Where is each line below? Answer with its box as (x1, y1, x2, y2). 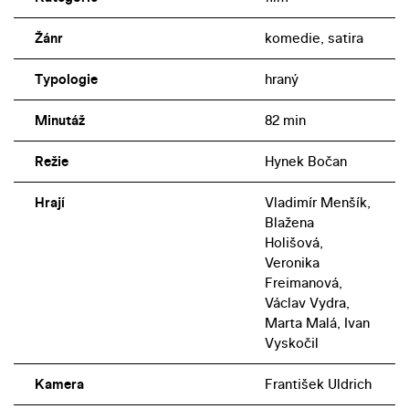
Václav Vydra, (264, 293, 350, 313)
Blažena (264, 213, 314, 233)
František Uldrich (264, 374, 372, 394)
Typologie (34, 69, 98, 89)
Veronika (264, 253, 320, 273)
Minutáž (34, 110, 85, 131)
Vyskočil (264, 333, 319, 353)
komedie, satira (264, 28, 363, 48)
